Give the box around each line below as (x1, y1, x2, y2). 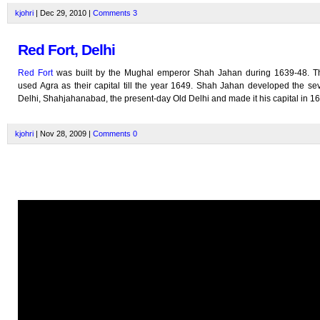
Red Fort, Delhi (18, 41, 115, 59)
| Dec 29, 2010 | (34, 9, 93, 17)
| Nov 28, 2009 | (34, 129, 93, 138)
